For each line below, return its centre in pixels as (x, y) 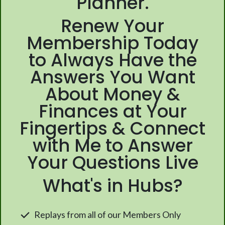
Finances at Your (113, 111)
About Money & (113, 94)
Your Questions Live (113, 163)
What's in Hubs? (113, 186)
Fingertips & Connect (113, 129)
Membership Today (113, 43)
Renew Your (113, 26)
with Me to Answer (113, 146)
